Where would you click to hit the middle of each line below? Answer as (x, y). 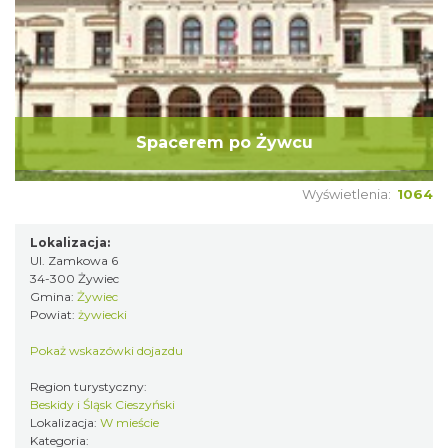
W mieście (129, 422)
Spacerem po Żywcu (224, 143)
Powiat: (54, 314)
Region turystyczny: (90, 386)
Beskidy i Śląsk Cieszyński (102, 404)
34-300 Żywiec (74, 278)
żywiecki (102, 314)
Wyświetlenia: (349, 194)
